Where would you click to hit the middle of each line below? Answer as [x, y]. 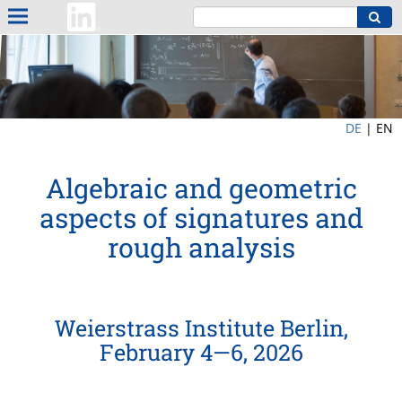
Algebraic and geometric [201, 188]
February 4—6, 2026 [201, 353]
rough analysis [201, 248]
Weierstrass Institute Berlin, [201, 328]
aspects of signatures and [201, 218]
